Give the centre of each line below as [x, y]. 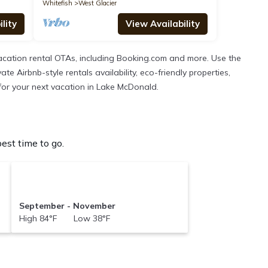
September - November [67, 206]
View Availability [163, 24]
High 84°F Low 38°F [64, 219]
